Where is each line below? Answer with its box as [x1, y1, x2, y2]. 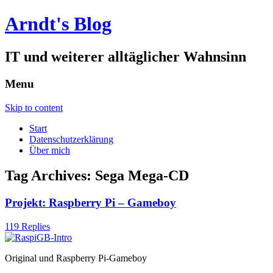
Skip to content [5, 102, 63, 113]
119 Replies [5, 221, 50, 232]
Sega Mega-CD [95, 168, 189, 184]
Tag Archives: [5, 168, 95, 184]
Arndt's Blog [5, 13, 112, 35]
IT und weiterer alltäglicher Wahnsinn [5, 48, 246, 65]
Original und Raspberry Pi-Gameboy [5, 253, 147, 264]
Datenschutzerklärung [29, 133, 113, 144]
